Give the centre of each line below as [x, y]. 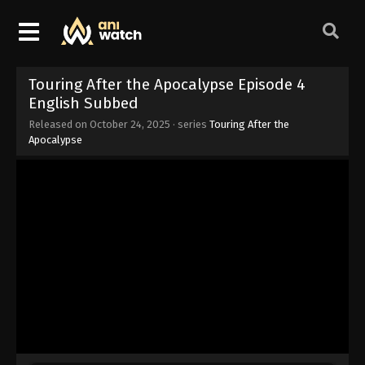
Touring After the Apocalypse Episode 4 [167, 84]
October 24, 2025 [130, 124]
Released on [59, 124]
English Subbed [84, 103]
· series [190, 124]
